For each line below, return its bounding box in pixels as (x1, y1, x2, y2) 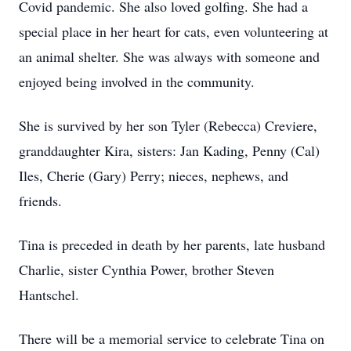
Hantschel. (19, 285, 79, 304)
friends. (19, 191, 62, 210)
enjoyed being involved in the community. (19, 72, 255, 91)
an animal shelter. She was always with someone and (19, 47, 320, 66)
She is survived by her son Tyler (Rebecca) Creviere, (19, 116, 317, 135)
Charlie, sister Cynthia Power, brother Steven (19, 260, 274, 279)
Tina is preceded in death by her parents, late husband (19, 235, 325, 254)
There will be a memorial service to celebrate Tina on (19, 329, 324, 348)
